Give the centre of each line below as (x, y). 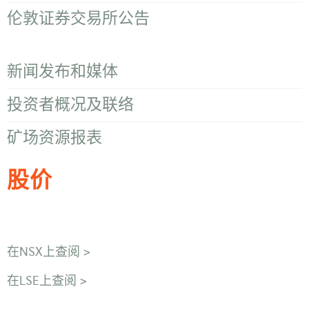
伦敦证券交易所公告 (78, 18)
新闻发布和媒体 (62, 71)
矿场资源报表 (54, 138)
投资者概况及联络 (70, 104)
